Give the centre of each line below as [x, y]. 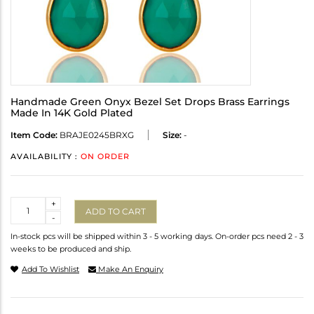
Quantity [29, 203]
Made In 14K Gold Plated [72, 113]
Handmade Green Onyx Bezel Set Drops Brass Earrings [150, 102]
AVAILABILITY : [46, 157]
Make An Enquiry [130, 269]
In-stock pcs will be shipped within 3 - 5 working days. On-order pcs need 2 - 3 [157, 237]
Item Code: [34, 135]
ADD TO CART [116, 211]
